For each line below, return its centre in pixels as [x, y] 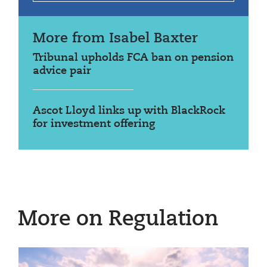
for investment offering [94, 124]
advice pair [62, 71]
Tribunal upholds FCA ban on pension [133, 58]
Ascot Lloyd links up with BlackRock [129, 111]
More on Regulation [118, 219]
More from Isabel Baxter [115, 38]
